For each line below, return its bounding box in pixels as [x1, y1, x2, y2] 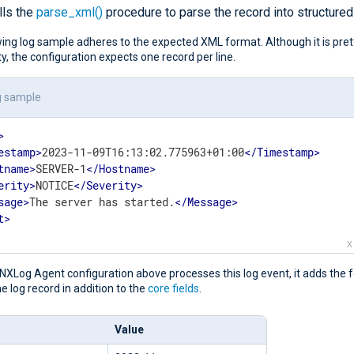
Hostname [99, 161, 150, 177]
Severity [86, 178, 137, 194]
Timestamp [257, 145, 314, 160]
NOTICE [36, 178, 74, 194]
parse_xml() [36, 4, 103, 20]
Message [187, 194, 232, 210]
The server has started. [29, 194, 175, 210]
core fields [148, 281, 199, 295]
